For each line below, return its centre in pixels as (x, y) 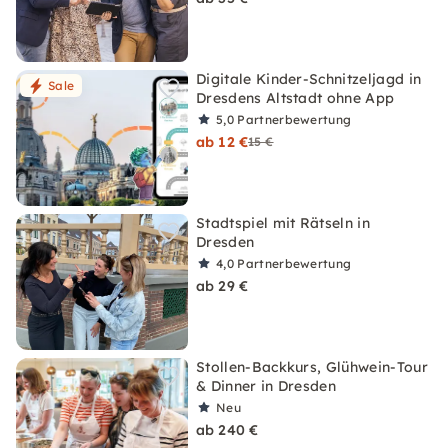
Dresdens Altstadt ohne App (295, 98)
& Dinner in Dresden (266, 386)
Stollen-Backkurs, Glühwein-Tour (312, 367)
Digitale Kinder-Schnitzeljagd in (309, 79)
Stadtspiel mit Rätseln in (283, 223)
